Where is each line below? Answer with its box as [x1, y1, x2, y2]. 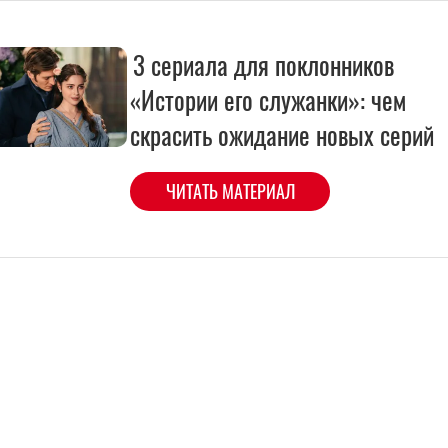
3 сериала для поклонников [133, 45, 394, 83]
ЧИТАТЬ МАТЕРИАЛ [165, 177, 295, 204]
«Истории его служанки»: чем [130, 80, 406, 118]
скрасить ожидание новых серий [130, 115, 434, 153]
